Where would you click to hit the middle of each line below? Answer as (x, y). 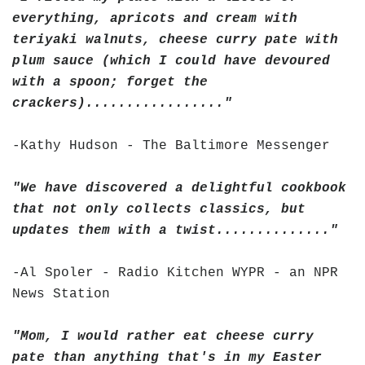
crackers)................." (122, 103)
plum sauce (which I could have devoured (171, 61)
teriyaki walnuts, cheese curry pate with (175, 40)
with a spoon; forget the (110, 82)
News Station (61, 294)
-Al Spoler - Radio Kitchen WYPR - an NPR (175, 273)
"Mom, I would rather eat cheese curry (163, 336)
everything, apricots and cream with (155, 18)
